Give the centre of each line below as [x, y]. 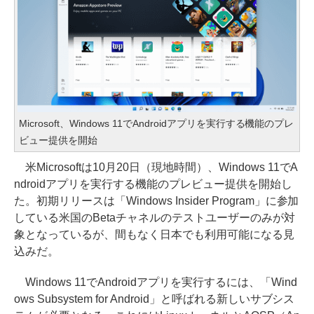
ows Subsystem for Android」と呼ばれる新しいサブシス [155, 299]
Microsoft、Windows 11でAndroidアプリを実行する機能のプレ [157, 124]
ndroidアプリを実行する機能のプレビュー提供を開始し [153, 184]
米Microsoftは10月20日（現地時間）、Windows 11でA [156, 168]
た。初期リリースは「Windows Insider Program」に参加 [157, 201]
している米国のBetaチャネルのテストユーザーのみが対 [155, 218]
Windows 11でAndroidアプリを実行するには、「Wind [156, 282]
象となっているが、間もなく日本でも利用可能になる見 [154, 235]
